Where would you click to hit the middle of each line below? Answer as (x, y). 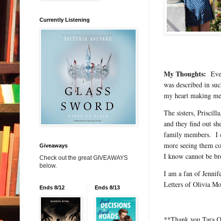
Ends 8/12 (52, 187)
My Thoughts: (185, 74)
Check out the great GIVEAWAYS (84, 158)
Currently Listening (65, 19)
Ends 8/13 (107, 187)
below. (48, 166)
